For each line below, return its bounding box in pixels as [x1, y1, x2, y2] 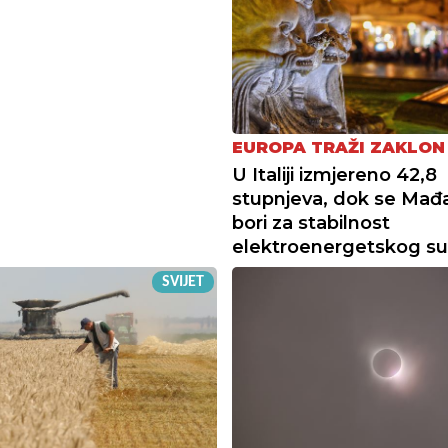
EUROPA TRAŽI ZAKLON [231, 137, 445, 157]
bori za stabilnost [231, 211, 390, 234]
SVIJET [161, 273, 204, 290]
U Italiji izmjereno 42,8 [231, 163, 437, 186]
